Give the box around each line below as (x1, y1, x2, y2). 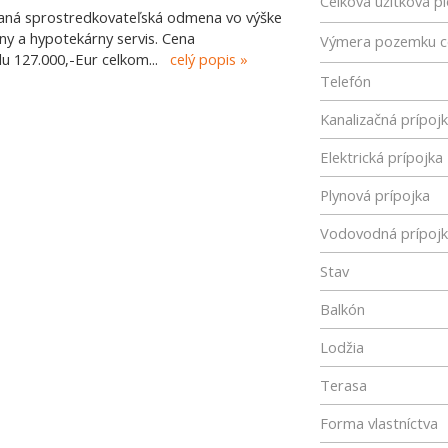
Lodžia (320, 337, 364, 357)
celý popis (170, 49, 236, 69)
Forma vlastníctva (320, 413, 438, 433)
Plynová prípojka (320, 185, 430, 205)
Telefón (320, 71, 371, 91)
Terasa (320, 375, 367, 395)
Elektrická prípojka (320, 147, 443, 167)
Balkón (320, 299, 365, 319)
